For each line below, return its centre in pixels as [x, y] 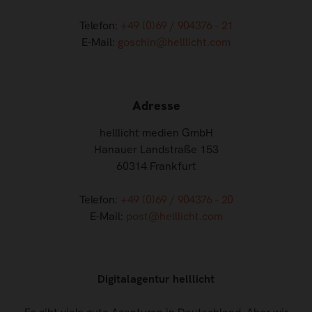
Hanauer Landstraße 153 [156, 149]
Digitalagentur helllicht [156, 279]
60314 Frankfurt [156, 166]
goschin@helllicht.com [174, 42]
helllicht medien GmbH [156, 132]
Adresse [156, 106]
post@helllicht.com [174, 216]
